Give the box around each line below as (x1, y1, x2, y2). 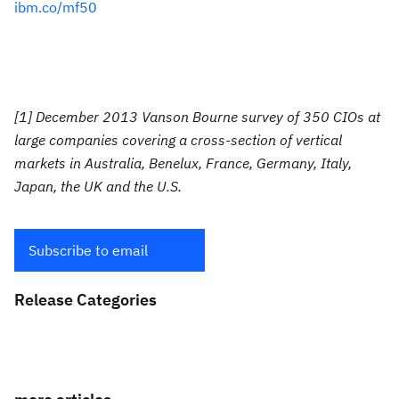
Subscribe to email (28, 241, 148, 259)
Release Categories (14, 289, 157, 310)
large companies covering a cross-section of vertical (14, 131, 342, 149)
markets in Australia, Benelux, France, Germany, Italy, (14, 154, 352, 172)
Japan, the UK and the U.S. (14, 177, 182, 195)
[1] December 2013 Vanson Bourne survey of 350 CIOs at (14, 108, 380, 126)
